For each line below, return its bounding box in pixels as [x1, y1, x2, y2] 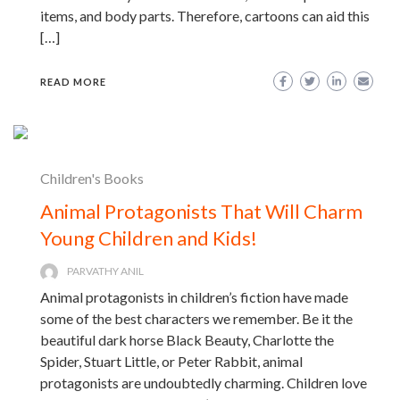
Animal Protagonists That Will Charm [40, 198, 362, 223]
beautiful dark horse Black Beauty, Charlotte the [40, 330, 334, 348]
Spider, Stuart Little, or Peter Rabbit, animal [40, 352, 303, 370]
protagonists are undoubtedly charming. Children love [40, 373, 367, 391]
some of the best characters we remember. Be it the [40, 309, 353, 327]
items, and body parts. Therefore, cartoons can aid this [40, 6, 370, 24]
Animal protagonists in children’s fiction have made [40, 287, 348, 305]
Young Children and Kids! [40, 225, 257, 250]
